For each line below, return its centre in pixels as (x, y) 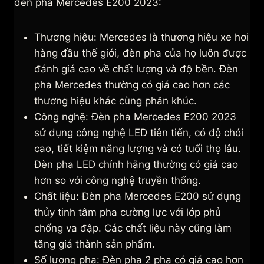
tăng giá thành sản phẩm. (95, 244)
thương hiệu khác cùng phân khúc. (115, 101)
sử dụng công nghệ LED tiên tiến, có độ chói (139, 133)
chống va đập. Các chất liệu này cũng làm (133, 228)
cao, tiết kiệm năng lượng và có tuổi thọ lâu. (138, 149)
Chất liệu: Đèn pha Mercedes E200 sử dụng (138, 197)
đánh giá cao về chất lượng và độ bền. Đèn (136, 69)
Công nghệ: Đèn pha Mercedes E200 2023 (135, 117)
